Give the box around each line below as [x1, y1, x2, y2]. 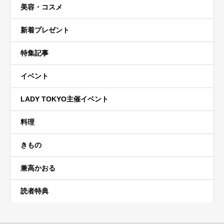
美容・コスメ [20, 2, 62, 11]
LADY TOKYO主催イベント [20, 94, 108, 103]
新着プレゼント [20, 25, 69, 34]
